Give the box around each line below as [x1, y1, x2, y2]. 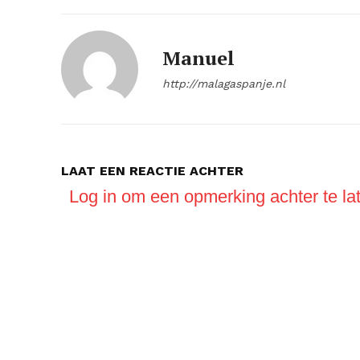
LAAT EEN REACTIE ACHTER [61, 163, 243, 178]
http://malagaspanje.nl [162, 77, 285, 90]
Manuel [162, 45, 235, 71]
